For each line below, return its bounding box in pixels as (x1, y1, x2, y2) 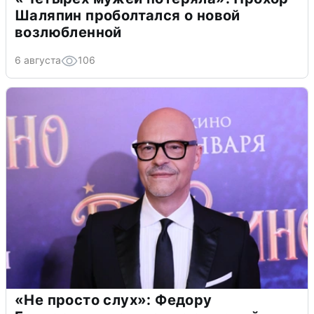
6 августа (15, 53, 61, 66)
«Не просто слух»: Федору (15, 291, 212, 308)
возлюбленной (15, 23, 122, 41)
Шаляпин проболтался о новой (15, 6, 240, 24)
